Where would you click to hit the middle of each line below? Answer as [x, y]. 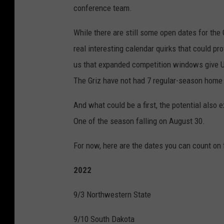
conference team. [103, 8]
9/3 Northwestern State [112, 194]
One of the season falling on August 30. [139, 121]
